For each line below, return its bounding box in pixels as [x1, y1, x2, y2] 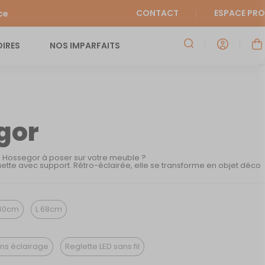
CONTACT [136, 7, 179, 19]
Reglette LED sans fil [64, 241, 140, 253]
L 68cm [35, 203, 63, 215]
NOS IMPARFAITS [49, 40, 120, 51]
